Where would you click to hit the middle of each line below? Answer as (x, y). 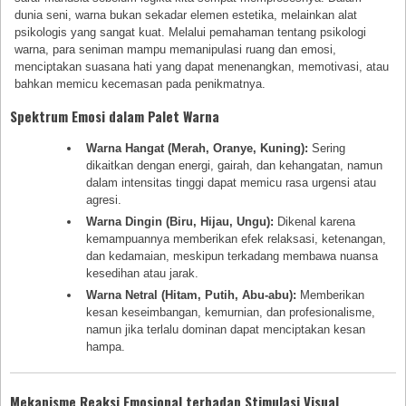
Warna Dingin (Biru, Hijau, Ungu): (179, 222)
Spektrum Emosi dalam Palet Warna (115, 116)
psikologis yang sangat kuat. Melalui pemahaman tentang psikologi (191, 33)
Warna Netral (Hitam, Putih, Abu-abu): (191, 295)
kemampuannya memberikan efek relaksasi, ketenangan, (236, 239)
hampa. (105, 347)
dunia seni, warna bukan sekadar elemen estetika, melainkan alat (186, 15)
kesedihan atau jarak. (142, 274)
